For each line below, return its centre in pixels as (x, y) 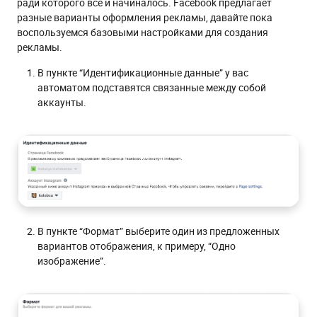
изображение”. (72, 261)
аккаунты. (62, 102)
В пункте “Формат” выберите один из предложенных (158, 231)
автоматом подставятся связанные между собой (152, 87)
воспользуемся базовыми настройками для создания (143, 32)
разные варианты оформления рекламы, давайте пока (145, 17)
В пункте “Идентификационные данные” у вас (143, 72)
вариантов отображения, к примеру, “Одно (137, 246)
